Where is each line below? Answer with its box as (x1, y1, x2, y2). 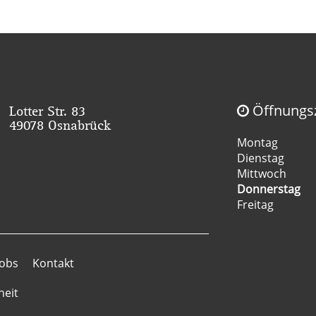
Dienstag (237, 150, 285, 166)
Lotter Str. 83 (8, 102, 85, 119)
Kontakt (32, 255, 74, 271)
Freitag (237, 196, 274, 212)
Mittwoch (237, 165, 287, 181)
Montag (237, 134, 279, 150)
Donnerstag (237, 181, 301, 197)
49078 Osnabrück (8, 116, 111, 133)
